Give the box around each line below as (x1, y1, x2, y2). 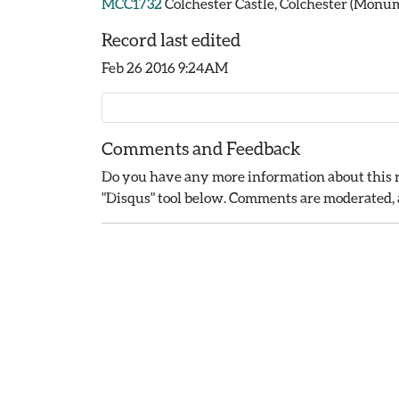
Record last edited (102, 28, 240, 50)
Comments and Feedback (102, 137, 301, 159)
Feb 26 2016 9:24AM (102, 59, 228, 76)
